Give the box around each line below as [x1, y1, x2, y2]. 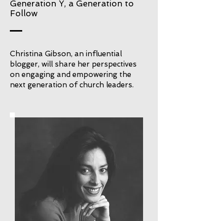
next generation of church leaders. [10, 80, 134, 89]
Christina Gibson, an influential [10, 49, 122, 58]
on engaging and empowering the [10, 70, 131, 79]
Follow [10, 8, 37, 18]
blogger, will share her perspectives [10, 60, 137, 69]
